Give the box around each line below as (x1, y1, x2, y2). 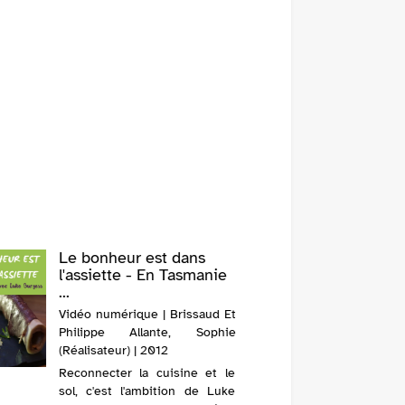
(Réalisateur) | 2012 (58, 343, 168, 359)
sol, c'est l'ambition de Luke (58, 383, 235, 400)
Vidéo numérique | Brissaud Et (58, 306, 236, 323)
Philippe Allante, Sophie (58, 325, 236, 341)
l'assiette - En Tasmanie (58, 265, 227, 286)
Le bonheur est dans (58, 248, 205, 268)
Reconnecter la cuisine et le (58, 365, 235, 381)
